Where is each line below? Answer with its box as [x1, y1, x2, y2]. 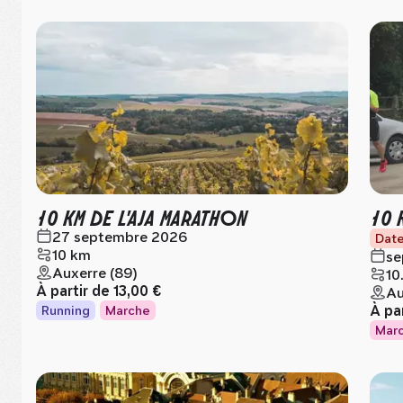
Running [41, 303, 90, 318]
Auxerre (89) [52, 264, 138, 282]
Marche [105, 303, 150, 318]
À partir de [36, 282, 113, 300]
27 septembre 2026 [52, 228, 187, 246]
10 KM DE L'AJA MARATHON [36, 202, 247, 230]
